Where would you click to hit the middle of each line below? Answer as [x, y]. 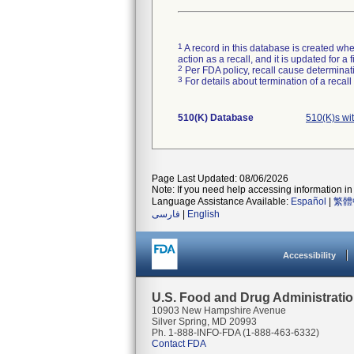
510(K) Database [216, 118]
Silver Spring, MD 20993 [204, 322]
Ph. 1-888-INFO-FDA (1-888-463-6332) [235, 333]
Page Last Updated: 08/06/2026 [220, 179]
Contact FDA [179, 344]
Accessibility [309, 255]
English [203, 214]
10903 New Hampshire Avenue [219, 311]
